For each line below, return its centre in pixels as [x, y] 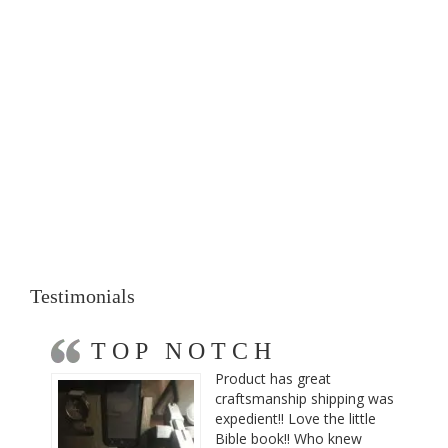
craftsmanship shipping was [304, 398]
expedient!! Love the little [295, 418]
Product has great [273, 378]
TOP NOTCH [184, 351]
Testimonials [82, 296]
